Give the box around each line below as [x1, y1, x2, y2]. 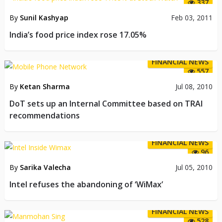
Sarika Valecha [19, 162, 71, 172]
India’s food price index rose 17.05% [9, 29, 147, 40]
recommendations [9, 110, 80, 121]
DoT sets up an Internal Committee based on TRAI [9, 98, 203, 109]
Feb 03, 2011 [171, 12, 213, 22]
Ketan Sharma [19, 81, 70, 91]
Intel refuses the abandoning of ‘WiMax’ [9, 178, 163, 190]
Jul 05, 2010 [175, 162, 213, 172]
